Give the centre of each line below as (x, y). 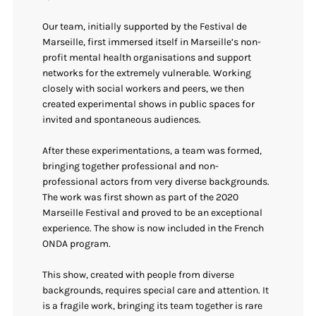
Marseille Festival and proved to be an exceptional (153, 213)
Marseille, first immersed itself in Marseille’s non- (152, 42)
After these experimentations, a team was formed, (152, 151)
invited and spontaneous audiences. (122, 119)
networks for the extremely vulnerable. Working (147, 73)
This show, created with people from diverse (139, 275)
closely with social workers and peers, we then (144, 88)
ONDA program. (77, 244)
